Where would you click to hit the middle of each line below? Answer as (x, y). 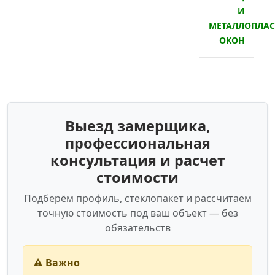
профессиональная (137, 143)
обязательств (137, 228)
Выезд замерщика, (137, 126)
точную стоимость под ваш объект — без (137, 213)
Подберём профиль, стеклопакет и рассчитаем (137, 199)
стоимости (137, 178)
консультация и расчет (137, 161)
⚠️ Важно (56, 263)
